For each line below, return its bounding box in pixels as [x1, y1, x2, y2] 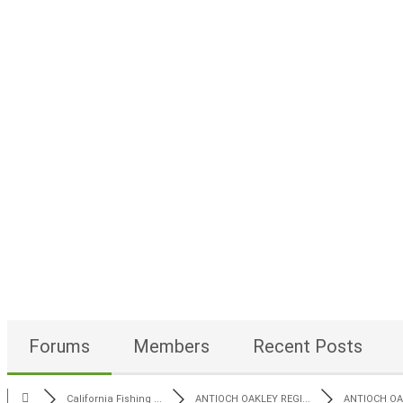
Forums [29, 336, 90, 357]
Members [133, 336, 210, 357]
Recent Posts [253, 336, 363, 357]
